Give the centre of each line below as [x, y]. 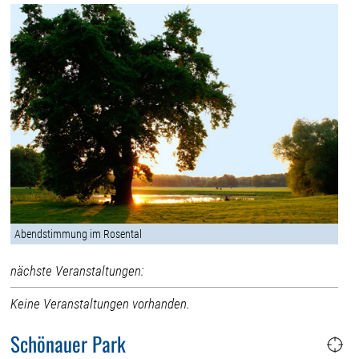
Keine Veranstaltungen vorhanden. [101, 303]
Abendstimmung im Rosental [79, 234]
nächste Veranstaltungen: [77, 270]
